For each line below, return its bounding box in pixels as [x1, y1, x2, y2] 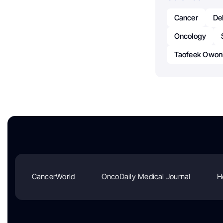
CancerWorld [31, 172, 75, 182]
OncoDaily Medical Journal [101, 172, 191, 182]
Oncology [174, 31, 207, 41]
